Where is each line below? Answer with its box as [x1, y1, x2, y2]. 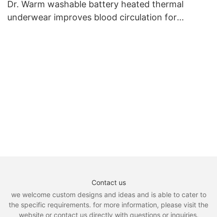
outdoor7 [7, 25, 45, 36]
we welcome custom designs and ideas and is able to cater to [11, 190, 206, 199]
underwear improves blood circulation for [7, 12, 177, 23]
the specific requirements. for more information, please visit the [9, 200, 208, 209]
